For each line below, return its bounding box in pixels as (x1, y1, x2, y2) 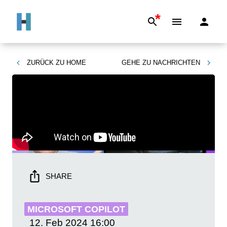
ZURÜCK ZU (27, 59, 64, 66)
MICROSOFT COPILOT (27, 204, 125, 214)
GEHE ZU (122, 59, 151, 66)
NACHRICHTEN (153, 59, 200, 66)
